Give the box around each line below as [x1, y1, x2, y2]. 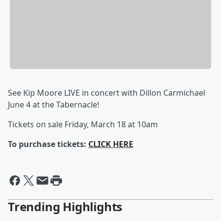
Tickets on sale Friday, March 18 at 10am [8, 119, 158, 130]
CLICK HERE [88, 139, 133, 150]
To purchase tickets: [8, 139, 88, 150]
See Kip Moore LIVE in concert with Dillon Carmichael [8, 87, 205, 99]
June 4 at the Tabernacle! [8, 99, 99, 110]
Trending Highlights [8, 198, 123, 215]
